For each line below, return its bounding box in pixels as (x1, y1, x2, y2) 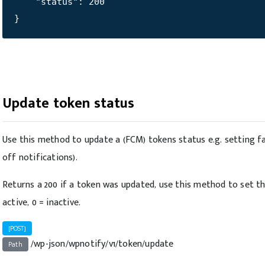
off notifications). (2, 150, 77, 166)
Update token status (2, 92, 134, 115)
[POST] (8, 222, 26, 234)
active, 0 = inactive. (2, 195, 81, 211)
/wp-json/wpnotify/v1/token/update (28, 236, 174, 252)
